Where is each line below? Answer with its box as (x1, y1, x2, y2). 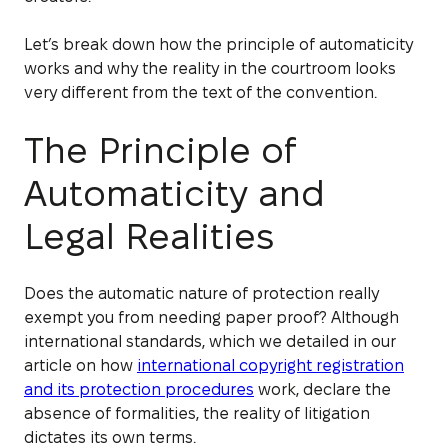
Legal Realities (24, 216, 274, 256)
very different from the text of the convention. (24, 83, 377, 101)
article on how (24, 356, 137, 374)
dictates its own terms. (24, 428, 196, 446)
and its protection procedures (24, 380, 254, 398)
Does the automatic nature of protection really (24, 284, 379, 302)
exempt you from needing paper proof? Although (24, 308, 399, 326)
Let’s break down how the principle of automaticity (24, 35, 413, 53)
